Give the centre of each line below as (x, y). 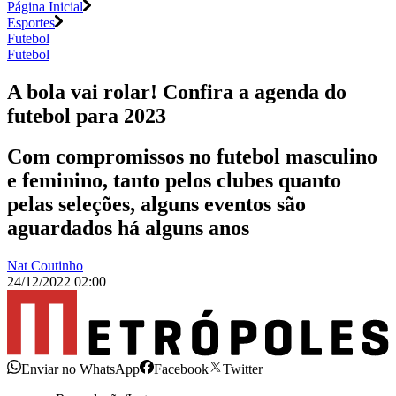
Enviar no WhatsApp (80, 369)
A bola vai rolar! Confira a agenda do (177, 91)
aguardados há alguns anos (128, 228)
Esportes (31, 22)
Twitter (243, 369)
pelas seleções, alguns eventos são (156, 205)
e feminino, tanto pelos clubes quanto (174, 181)
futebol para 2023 (87, 115)
